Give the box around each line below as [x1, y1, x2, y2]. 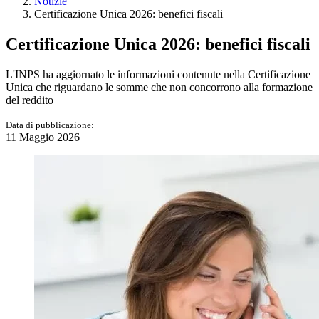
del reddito [6, 93, 53, 106]
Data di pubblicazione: [6, 119, 94, 130]
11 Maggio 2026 [6, 130, 80, 143]
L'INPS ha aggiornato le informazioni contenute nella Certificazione [6, 68, 310, 80]
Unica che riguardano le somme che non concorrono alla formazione [6, 80, 313, 93]
